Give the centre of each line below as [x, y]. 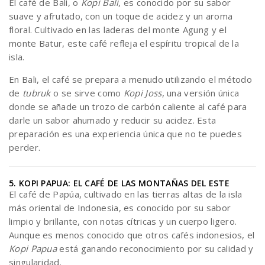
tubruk [36, 93]
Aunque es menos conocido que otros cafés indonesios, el [132, 235]
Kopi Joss [143, 93]
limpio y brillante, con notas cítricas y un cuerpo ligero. [123, 221]
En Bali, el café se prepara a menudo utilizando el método [131, 79]
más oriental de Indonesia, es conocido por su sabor [120, 208]
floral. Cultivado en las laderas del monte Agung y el [118, 30]
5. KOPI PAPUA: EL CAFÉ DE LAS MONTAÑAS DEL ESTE [119, 183]
